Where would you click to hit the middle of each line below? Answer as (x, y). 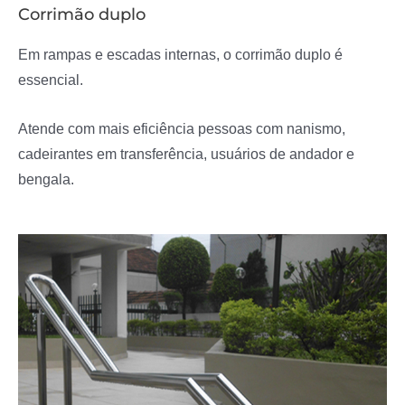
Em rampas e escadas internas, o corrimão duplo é (180, 55)
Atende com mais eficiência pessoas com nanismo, (182, 129)
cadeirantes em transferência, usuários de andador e (186, 154)
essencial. (51, 80)
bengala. (46, 179)
